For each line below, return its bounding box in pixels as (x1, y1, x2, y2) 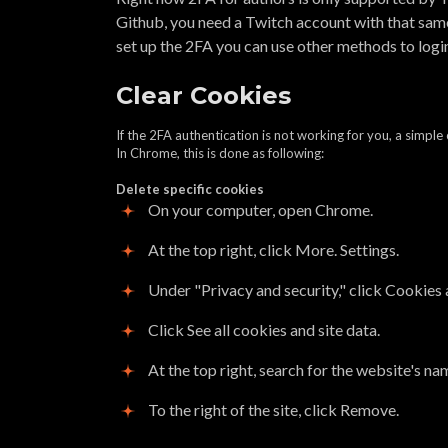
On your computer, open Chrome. (148, 200, 373, 219)
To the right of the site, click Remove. (148, 400, 399, 419)
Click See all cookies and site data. (148, 320, 380, 339)
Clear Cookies (116, 81, 291, 110)
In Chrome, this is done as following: (116, 145, 324, 161)
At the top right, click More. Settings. (148, 240, 399, 259)
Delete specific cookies (116, 181, 264, 197)
